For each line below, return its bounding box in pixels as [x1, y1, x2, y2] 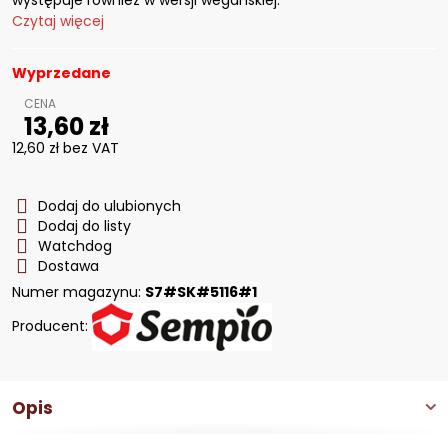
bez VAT [63, 138, 119, 158]
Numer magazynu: [12, 282, 145, 302]
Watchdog [38, 236, 112, 256]
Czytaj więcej [12, 11, 104, 31]
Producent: [12, 315, 92, 336]
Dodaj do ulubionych [38, 196, 181, 216]
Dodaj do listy [38, 216, 131, 236]
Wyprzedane [12, 63, 111, 83]
